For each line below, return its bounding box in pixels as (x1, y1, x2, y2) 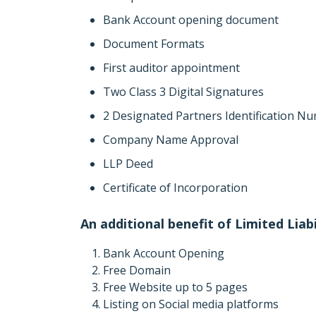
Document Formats (103, 36, 205, 51)
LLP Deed (103, 156, 153, 171)
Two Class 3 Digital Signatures (103, 84, 264, 99)
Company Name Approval (103, 132, 238, 147)
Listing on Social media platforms (103, 296, 279, 312)
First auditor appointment (103, 60, 240, 75)
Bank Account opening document (103, 12, 279, 28)
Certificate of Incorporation (103, 180, 248, 195)
